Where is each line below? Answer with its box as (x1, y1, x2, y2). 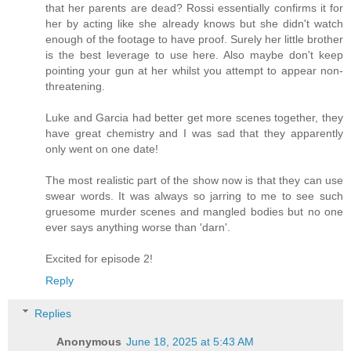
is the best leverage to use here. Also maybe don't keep (45, 49, 343, 62)
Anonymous (56, 335, 122, 348)
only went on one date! (45, 143, 158, 156)
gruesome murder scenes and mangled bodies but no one (45, 205, 343, 219)
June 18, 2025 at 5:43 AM (126, 335, 255, 348)
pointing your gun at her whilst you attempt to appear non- (45, 64, 343, 78)
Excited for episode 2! (45, 252, 153, 266)
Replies (34, 306, 72, 320)
